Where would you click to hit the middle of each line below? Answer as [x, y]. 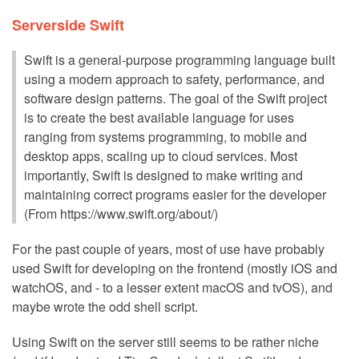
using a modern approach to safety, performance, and [174, 79]
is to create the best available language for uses [159, 117]
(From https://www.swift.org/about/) [121, 213]
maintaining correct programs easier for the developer [175, 194]
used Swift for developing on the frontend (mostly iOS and [175, 268]
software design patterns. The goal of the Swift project [175, 98]
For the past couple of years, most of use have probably [168, 248]
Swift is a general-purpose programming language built [179, 59]
